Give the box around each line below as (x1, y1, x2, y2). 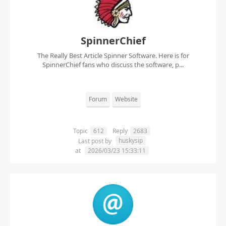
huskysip (118, 136, 143, 145)
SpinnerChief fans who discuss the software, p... (42, 60, 184, 70)
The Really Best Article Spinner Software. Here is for (37, 51, 189, 61)
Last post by (78, 137, 113, 146)
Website (115, 95, 138, 104)
